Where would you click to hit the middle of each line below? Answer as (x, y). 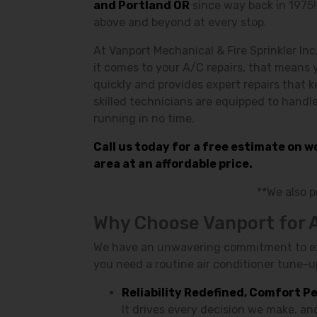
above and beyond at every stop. (180, 22)
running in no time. (144, 119)
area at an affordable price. (173, 164)
